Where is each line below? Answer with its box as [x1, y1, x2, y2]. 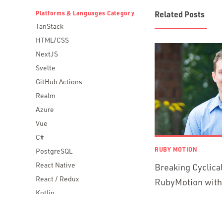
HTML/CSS [36, 36, 69, 44]
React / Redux [36, 174, 79, 183]
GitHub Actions [36, 77, 82, 86]
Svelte [36, 63, 55, 72]
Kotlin [36, 188, 55, 197]
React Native [36, 161, 75, 169]
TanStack [36, 22, 63, 30]
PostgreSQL [36, 147, 72, 155]
